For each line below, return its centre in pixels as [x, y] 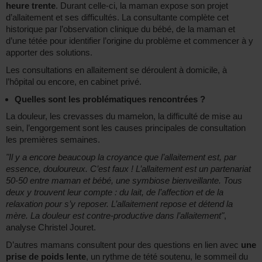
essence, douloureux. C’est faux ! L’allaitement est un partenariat [128, 169]
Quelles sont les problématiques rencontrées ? [110, 99]
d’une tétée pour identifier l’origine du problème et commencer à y [130, 41]
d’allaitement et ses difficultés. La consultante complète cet [117, 18]
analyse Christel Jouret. [51, 227]
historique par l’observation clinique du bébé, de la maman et [120, 29]
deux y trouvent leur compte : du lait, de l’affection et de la [115, 192]
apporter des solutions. [49, 53]
